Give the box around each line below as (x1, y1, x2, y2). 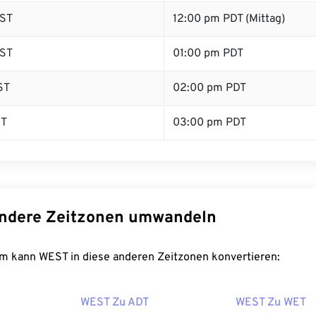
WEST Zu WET (236, 296, 306, 310)
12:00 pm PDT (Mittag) (173, 12, 285, 26)
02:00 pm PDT (173, 81, 246, 95)
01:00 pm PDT (173, 47, 243, 61)
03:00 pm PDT (173, 116, 246, 130)
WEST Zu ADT (80, 296, 149, 310)
